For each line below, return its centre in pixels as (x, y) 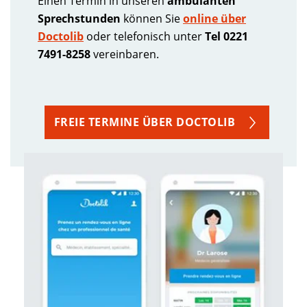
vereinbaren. (127, 54)
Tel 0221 (226, 36)
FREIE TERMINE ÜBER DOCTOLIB (144, 122)
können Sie (152, 18)
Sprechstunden (79, 18)
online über (214, 18)
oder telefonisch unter (144, 36)
